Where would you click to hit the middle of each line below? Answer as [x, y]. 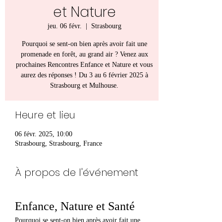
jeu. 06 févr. [64, 26]
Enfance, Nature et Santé [75, 206]
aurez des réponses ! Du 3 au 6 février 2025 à [84, 75]
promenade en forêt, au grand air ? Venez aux [84, 54]
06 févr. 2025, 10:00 [44, 134]
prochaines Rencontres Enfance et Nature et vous [84, 64]
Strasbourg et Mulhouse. [84, 85]
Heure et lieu [45, 115]
